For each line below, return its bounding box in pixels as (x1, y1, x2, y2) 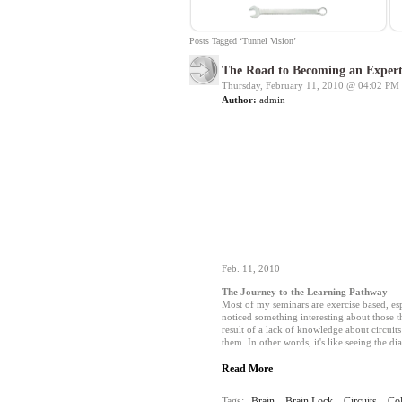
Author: (222, 94, 257, 105)
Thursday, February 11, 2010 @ (222, 80, 358, 91)
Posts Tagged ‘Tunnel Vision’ (189, 36, 296, 46)
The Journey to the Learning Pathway (222, 286, 388, 297)
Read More (222, 363, 273, 375)
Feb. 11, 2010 (222, 263, 280, 274)
